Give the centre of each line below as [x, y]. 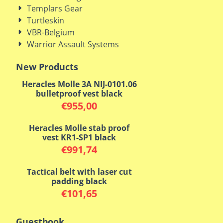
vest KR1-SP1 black [79, 137]
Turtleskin [46, 20]
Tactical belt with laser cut [79, 172]
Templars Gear [55, 8]
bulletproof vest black [79, 94]
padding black [79, 181]
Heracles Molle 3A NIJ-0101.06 [79, 84]
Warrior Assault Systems [73, 44]
